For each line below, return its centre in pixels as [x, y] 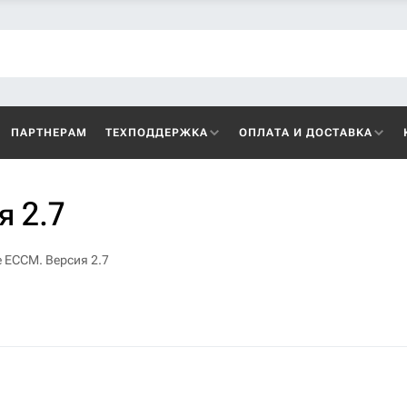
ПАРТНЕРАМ [49, 133]
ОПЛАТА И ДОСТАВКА [306, 133]
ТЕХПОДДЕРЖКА [157, 133]
